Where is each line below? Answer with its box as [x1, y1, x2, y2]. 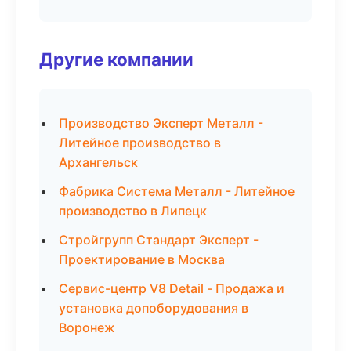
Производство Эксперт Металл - [59, 115, 263, 131]
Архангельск [59, 154, 138, 170]
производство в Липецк [59, 203, 207, 219]
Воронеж [59, 320, 115, 335]
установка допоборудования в [59, 300, 248, 316]
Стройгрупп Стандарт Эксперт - [59, 232, 259, 248]
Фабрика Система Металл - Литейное [59, 183, 295, 199]
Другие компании [39, 49, 194, 70]
